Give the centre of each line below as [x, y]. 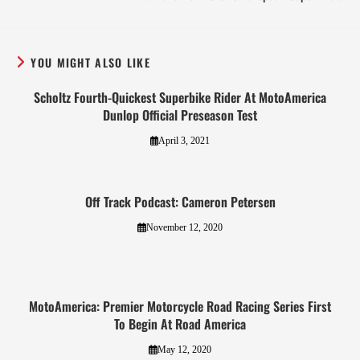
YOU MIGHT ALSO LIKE [91, 63]
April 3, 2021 [184, 141]
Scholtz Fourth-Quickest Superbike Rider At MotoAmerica [180, 98]
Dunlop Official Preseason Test [180, 115]
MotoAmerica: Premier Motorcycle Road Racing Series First [180, 307]
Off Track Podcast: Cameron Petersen [180, 202]
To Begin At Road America [180, 324]
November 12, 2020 [184, 228]
